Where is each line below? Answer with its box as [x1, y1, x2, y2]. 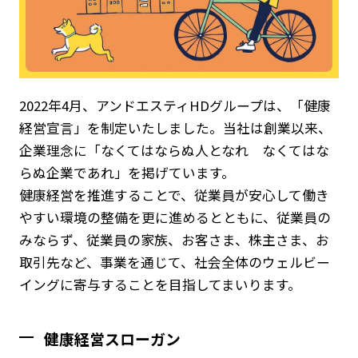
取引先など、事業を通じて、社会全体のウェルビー [18, 252, 330, 272]
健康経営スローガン [44, 327, 181, 349]
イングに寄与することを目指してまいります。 [18, 274, 301, 294]
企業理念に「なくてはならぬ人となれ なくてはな [18, 140, 329, 160]
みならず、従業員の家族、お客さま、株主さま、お [18, 229, 329, 249]
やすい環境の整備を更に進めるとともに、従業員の [18, 207, 331, 227]
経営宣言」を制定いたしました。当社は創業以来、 [18, 117, 332, 137]
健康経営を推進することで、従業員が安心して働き [18, 185, 329, 205]
